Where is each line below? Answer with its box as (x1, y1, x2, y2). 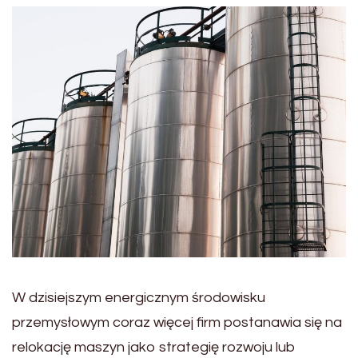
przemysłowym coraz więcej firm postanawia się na (12, 314, 342, 330)
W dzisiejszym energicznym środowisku (12, 289, 265, 305)
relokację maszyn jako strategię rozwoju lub (12, 339, 296, 355)
